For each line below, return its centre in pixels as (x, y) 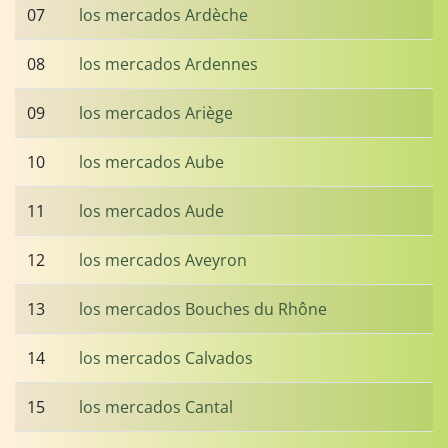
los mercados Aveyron (163, 260)
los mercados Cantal (156, 407)
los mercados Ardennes (168, 64)
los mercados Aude (151, 211)
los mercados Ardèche (163, 15)
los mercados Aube (151, 162)
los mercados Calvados (166, 358)
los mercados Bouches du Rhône (203, 309)
